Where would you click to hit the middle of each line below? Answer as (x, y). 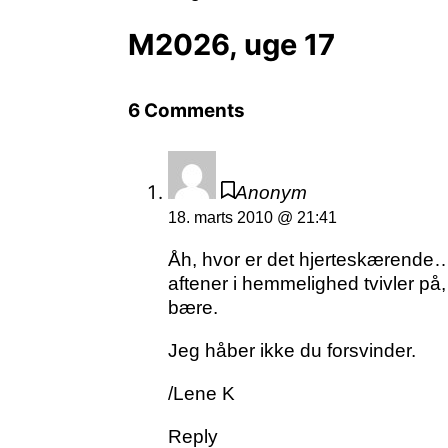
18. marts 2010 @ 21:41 (252, 218)
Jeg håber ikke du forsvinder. (292, 351)
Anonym (271, 193)
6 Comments (186, 111)
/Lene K (201, 394)
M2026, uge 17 (231, 45)
